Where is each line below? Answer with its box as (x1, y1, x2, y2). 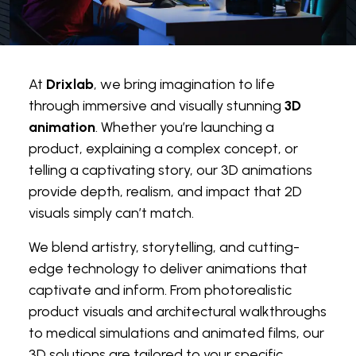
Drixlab (46, 75, 94, 93)
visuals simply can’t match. (29, 203, 194, 222)
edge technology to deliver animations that (29, 259, 308, 277)
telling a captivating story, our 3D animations (29, 161, 312, 179)
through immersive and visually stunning (29, 96, 284, 114)
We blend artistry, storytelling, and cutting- (29, 238, 300, 256)
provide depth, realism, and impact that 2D (29, 182, 302, 200)
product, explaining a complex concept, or (29, 139, 298, 157)
